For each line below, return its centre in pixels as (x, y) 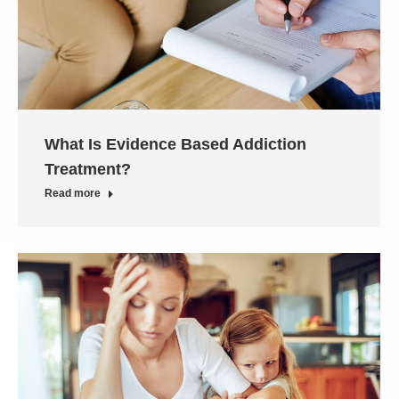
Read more (73, 193)
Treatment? (88, 169)
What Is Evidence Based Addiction (175, 144)
